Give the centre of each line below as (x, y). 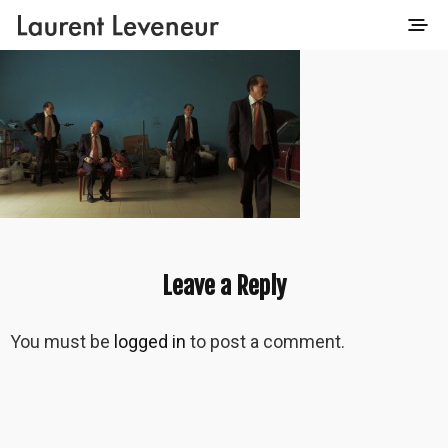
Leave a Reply (224, 286)
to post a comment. (265, 341)
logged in (150, 341)
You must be (62, 341)
